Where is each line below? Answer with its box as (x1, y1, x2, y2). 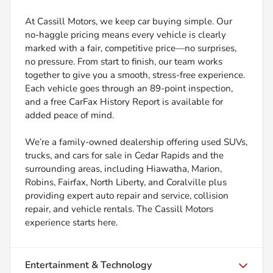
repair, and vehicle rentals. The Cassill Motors (25, 202, 213, 215)
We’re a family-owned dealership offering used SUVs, (25, 135, 247, 148)
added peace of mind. (25, 108, 114, 121)
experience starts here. (25, 216, 118, 229)
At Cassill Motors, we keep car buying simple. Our (25, 15, 232, 27)
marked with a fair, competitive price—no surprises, (25, 41, 236, 54)
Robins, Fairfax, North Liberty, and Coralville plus (25, 175, 227, 188)
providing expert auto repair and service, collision (25, 189, 229, 202)
